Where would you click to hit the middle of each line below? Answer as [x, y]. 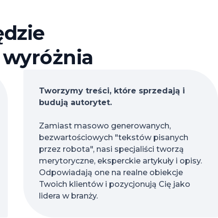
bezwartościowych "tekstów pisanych [114, 137]
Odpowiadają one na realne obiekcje [111, 173]
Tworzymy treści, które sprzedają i [112, 91]
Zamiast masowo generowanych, [105, 126]
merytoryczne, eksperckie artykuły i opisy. [121, 161]
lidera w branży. [69, 196]
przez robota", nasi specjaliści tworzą [112, 149]
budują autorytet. [76, 102]
